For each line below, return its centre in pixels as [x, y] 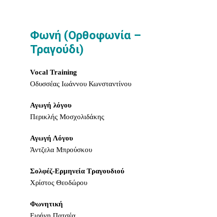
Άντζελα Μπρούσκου [61, 150]
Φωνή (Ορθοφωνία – [86, 35]
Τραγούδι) [57, 49]
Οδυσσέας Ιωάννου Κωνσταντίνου [81, 84]
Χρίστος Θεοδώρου [59, 183]
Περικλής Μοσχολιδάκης [67, 117]
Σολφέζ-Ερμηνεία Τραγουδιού [77, 171]
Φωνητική [47, 204]
